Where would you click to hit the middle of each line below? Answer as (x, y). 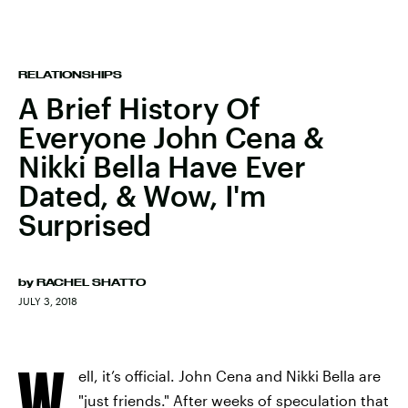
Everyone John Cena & (171, 137)
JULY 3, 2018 (48, 301)
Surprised (85, 224)
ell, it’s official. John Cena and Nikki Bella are (229, 376)
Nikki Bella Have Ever (162, 166)
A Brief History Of (139, 108)
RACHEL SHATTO (91, 282)
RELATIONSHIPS (70, 75)
